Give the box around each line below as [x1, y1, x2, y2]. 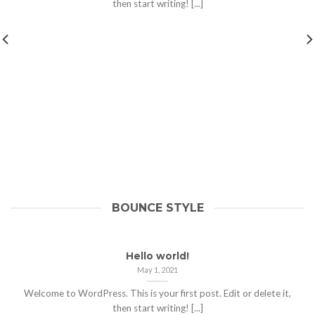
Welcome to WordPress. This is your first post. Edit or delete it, [24, 288, 291, 300]
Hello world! [126, 250, 189, 262]
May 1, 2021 [137, 264, 178, 274]
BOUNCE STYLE [111, 201, 204, 215]
